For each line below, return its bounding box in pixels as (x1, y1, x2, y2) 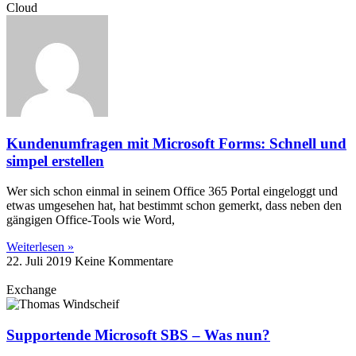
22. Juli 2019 (6, 254, 75, 269)
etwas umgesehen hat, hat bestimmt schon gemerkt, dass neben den (6, 199, 342, 213)
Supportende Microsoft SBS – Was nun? (6, 327, 270, 344)
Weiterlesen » (6, 240, 74, 254)
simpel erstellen (6, 152, 104, 169)
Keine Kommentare (75, 254, 173, 269)
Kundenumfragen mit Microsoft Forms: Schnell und (6, 134, 346, 152)
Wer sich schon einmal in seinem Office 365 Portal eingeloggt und (6, 184, 338, 199)
